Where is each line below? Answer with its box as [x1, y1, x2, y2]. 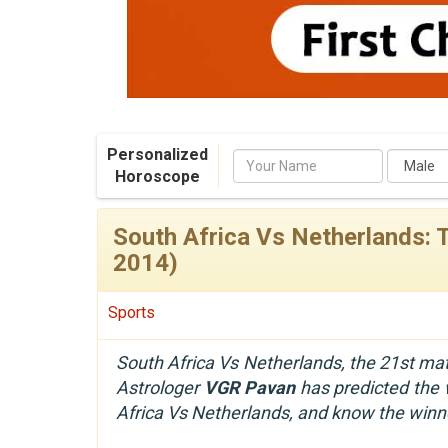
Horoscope [115, 166, 200, 186]
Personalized [107, 144, 208, 164]
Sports [108, 302, 155, 322]
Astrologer [116, 376, 204, 398]
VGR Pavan [203, 376, 296, 398]
